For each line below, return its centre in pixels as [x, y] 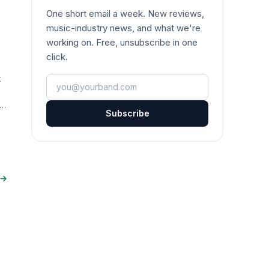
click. [57, 57]
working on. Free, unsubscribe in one [122, 42]
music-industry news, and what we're [123, 28]
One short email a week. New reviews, [125, 14]
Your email [70, 80]
